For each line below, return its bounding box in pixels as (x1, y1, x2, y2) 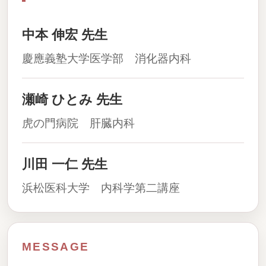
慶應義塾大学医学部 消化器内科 (22, 52, 191, 65)
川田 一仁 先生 (22, 157, 107, 172)
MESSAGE (22, 240, 90, 253)
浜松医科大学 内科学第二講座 (22, 182, 180, 194)
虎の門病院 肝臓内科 (22, 117, 135, 129)
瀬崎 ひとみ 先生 (22, 92, 122, 107)
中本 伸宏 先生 (22, 27, 107, 42)
